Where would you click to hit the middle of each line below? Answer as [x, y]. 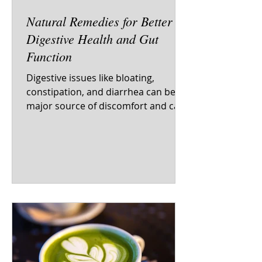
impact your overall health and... [97, 120]
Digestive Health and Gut [92, 39]
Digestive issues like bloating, [90, 78]
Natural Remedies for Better [99, 21]
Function [49, 56]
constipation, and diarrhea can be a [105, 92]
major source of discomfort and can [106, 106]
